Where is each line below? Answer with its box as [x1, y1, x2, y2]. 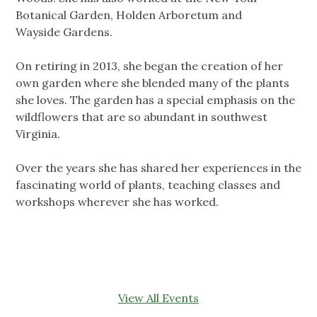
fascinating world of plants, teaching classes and [16, 178, 280, 192]
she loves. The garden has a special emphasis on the [16, 93, 295, 108]
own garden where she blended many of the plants [16, 76, 289, 91]
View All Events [118, 291, 199, 306]
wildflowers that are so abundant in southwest [16, 110, 267, 125]
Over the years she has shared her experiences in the [16, 161, 301, 175]
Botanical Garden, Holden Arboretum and [16, 8, 242, 23]
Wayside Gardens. [16, 25, 113, 40]
